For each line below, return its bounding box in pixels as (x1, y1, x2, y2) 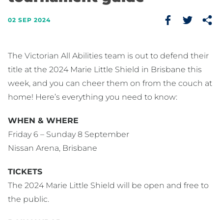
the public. (8, 194, 49, 204)
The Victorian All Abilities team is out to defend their (8, 51, 209, 61)
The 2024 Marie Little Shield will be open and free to (8, 181, 209, 191)
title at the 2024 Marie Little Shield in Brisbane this (8, 65, 202, 75)
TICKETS (8, 167, 42, 177)
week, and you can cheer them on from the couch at (8, 79, 212, 88)
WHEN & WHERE (8, 116, 79, 126)
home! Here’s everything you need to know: (8, 92, 177, 102)
